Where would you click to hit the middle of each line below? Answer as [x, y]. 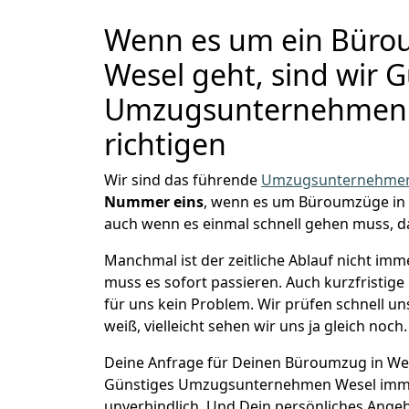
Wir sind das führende [183, 180]
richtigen [165, 144]
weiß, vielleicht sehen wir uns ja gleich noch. [256, 326]
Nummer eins [154, 202]
